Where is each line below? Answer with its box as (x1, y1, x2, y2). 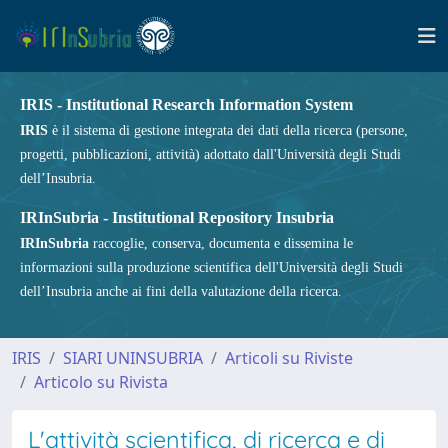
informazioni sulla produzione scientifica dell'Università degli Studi (20, 260, 403, 275)
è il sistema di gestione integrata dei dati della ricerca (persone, (48, 123, 408, 138)
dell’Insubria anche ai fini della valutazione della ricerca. (20, 284, 342, 299)
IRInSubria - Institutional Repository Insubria (20, 209, 334, 226)
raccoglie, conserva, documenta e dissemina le (89, 236, 353, 251)
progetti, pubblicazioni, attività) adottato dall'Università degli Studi (20, 147, 401, 162)
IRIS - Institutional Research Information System (20, 96, 353, 113)
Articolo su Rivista (34, 371, 168, 393)
